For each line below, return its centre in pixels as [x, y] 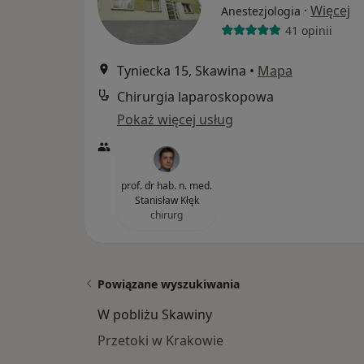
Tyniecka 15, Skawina [182, 71]
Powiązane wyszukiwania [169, 284]
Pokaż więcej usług [175, 119]
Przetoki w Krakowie [160, 340]
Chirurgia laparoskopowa [195, 97]
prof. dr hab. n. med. [167, 186]
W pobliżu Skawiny [155, 314]
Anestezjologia [261, 11]
